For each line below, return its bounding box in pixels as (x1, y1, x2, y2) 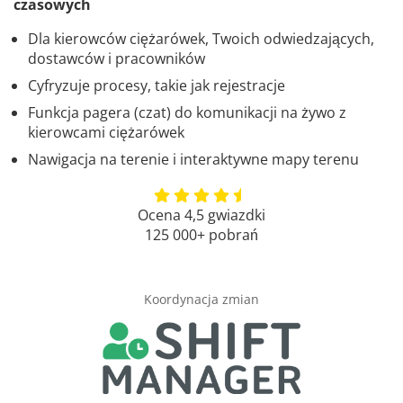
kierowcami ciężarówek (28, 122, 184, 143)
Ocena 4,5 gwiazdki (138, 205, 265, 226)
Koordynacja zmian (144, 291, 259, 309)
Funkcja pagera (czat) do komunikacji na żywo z (28, 103, 346, 123)
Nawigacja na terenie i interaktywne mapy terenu (28, 149, 359, 170)
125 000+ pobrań (145, 225, 258, 246)
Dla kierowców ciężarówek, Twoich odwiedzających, (28, 29, 374, 49)
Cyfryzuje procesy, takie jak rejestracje (28, 76, 285, 96)
